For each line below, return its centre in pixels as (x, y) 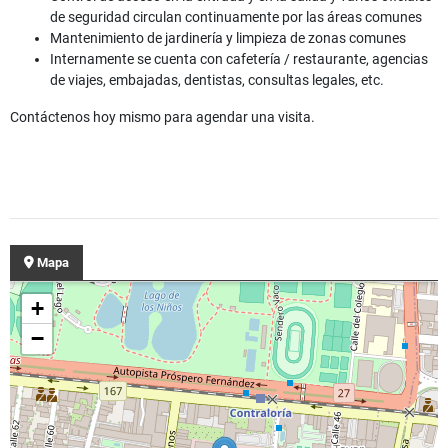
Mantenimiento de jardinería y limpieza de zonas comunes (228, 38)
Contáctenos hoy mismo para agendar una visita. (162, 117)
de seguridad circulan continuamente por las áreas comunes (236, 17)
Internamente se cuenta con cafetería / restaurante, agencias (239, 59)
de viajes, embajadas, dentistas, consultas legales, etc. (217, 80)
